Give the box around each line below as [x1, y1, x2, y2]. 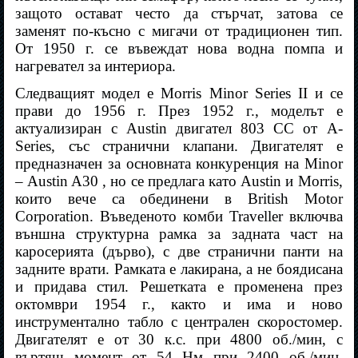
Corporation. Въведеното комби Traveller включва [15, 208, 343, 225]
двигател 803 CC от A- [175, 120, 343, 137]
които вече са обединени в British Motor [15, 190, 343, 208]
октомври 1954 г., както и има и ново [15, 296, 343, 313]
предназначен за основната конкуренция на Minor [15, 155, 343, 173]
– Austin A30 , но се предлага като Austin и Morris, [15, 173, 343, 190]
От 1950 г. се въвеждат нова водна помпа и [15, 40, 343, 58]
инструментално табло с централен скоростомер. [15, 313, 343, 331]
